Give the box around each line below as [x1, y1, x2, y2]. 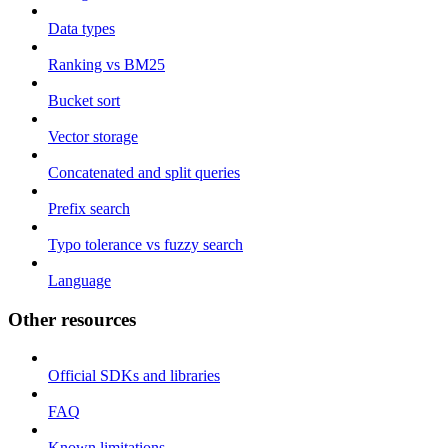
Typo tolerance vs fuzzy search [48, 236, 243, 253]
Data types [48, 20, 115, 37]
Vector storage [48, 128, 138, 145]
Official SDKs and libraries [48, 367, 220, 385]
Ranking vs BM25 [48, 56, 165, 73]
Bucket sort [48, 92, 120, 109]
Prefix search [48, 200, 130, 217]
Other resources [8, 308, 136, 330]
